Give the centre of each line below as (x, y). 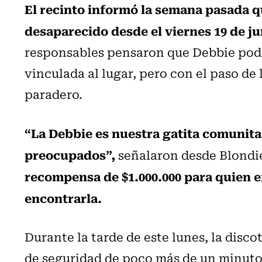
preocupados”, (70, 154)
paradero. (54, 94)
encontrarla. (63, 197)
